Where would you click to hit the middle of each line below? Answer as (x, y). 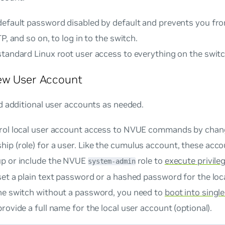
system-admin (111, 161)
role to (150, 160)
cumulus (127, 145)
